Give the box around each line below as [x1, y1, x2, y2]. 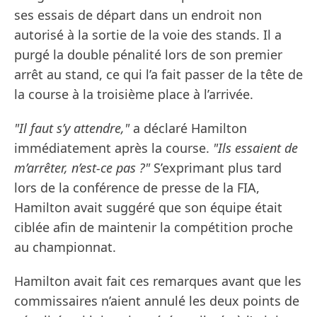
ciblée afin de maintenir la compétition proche [14, 219, 293, 236]
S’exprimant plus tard [150, 159, 282, 177]
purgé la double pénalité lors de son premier [14, 46, 282, 64]
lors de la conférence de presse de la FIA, [14, 179, 260, 197]
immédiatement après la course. [14, 139, 213, 157]
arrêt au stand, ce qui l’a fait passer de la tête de [14, 66, 303, 83]
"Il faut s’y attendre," [14, 120, 129, 137]
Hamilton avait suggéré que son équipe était [14, 199, 282, 217]
